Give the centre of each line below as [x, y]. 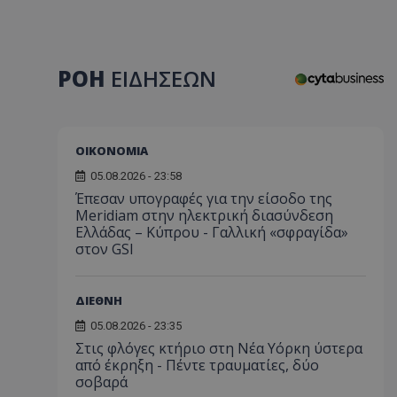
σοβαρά [101, 381]
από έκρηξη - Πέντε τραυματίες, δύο [197, 365]
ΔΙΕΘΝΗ [99, 300]
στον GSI [105, 249]
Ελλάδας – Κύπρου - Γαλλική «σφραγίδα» [212, 232]
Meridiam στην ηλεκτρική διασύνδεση [204, 215]
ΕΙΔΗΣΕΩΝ [163, 78]
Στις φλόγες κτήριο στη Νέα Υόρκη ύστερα [219, 348]
